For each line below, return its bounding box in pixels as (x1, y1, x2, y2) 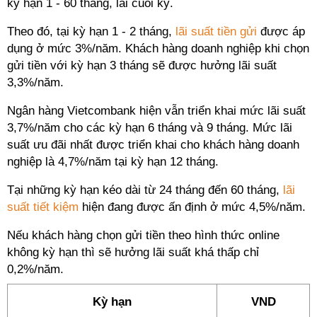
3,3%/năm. (7, 76, 67, 89)
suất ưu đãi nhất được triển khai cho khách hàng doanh (7, 138, 299, 151)
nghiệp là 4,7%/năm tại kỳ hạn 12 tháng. (7, 155, 222, 168)
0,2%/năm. (7, 263, 64, 276)
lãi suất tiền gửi (175, 25, 257, 38)
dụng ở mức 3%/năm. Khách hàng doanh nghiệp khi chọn (7, 42, 309, 55)
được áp (257, 25, 305, 38)
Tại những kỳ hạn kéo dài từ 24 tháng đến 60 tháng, (7, 183, 283, 197)
